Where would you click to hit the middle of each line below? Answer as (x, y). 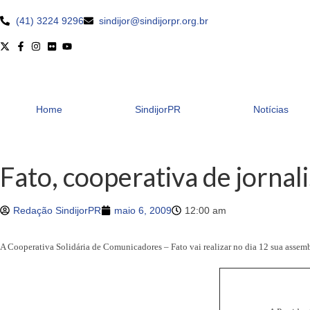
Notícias (271, 110)
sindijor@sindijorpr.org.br (154, 21)
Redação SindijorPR (57, 211)
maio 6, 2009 (143, 211)
